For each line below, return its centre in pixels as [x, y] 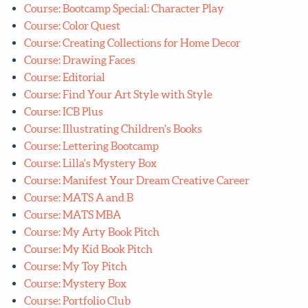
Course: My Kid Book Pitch [88, 249]
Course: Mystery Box [75, 284]
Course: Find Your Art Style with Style [118, 95]
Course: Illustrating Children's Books [113, 129]
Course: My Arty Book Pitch [91, 232]
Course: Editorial [64, 77]
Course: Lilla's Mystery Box [90, 163]
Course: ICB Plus [63, 112]
